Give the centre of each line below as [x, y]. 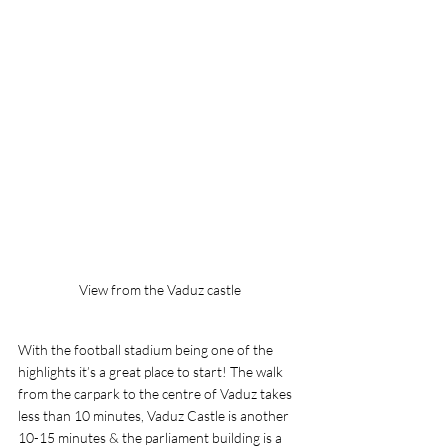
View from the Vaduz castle [160, 289]
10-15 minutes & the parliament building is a [151, 437]
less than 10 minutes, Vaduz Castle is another [155, 415]
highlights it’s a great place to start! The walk [152, 371]
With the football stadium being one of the [147, 349]
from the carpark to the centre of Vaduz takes [156, 393]
